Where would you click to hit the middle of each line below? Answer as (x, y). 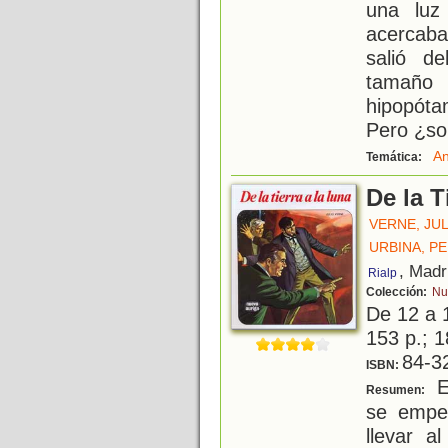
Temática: (395, 157)
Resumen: (397, 390)
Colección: (398, 292)
